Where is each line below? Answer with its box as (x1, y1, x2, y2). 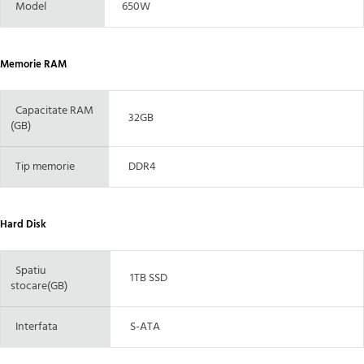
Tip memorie (11, 157, 75, 176)
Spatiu (11, 261, 46, 280)
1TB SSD (120, 268, 167, 288)
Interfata (11, 317, 58, 336)
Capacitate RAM (11, 101, 93, 120)
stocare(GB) (11, 276, 67, 296)
